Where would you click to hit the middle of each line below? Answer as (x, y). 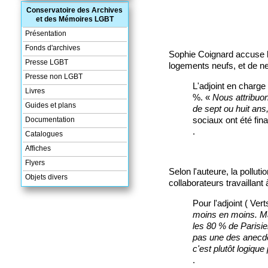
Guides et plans (50, 105)
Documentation (50, 119)
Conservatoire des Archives (75, 10)
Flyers (35, 162)
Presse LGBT (46, 62)
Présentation (45, 33)
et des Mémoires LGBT (74, 19)
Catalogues (44, 134)
